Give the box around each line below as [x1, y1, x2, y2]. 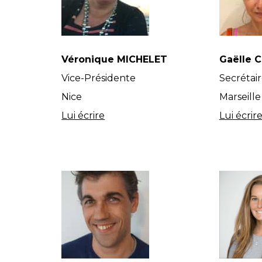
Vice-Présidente [61, 73, 136, 84]
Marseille [219, 91, 261, 102]
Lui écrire [61, 110, 105, 121]
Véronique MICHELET [61, 54, 168, 65]
